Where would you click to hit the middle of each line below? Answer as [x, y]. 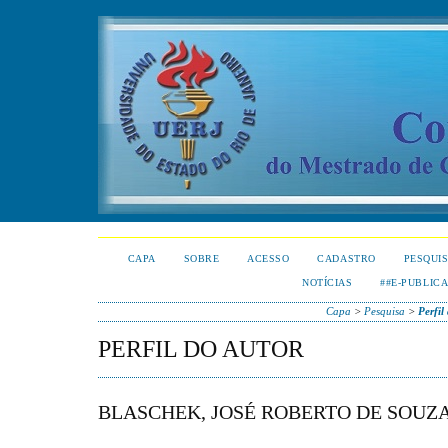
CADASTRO [346, 258]
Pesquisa [384, 311]
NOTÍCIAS [327, 282]
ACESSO [268, 258]
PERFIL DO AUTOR [201, 349]
